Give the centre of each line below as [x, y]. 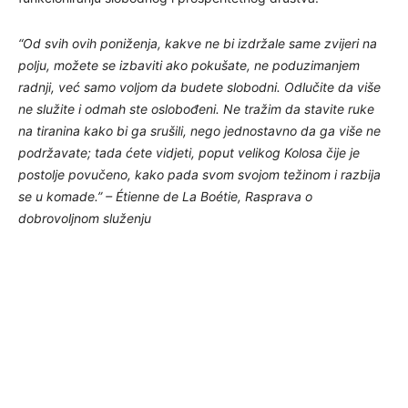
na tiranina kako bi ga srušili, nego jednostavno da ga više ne [199, 130]
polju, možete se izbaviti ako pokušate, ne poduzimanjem [189, 65]
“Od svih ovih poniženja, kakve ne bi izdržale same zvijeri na [198, 43]
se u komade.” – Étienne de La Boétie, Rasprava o [165, 196]
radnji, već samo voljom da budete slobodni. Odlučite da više [199, 87]
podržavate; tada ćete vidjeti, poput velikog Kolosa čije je [189, 152]
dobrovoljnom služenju [85, 218]
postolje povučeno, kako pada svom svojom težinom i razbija [199, 174]
